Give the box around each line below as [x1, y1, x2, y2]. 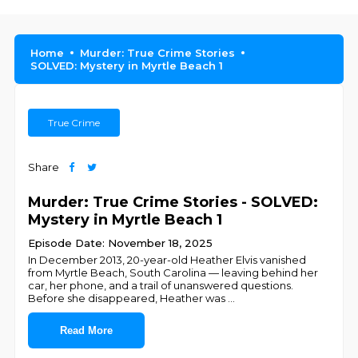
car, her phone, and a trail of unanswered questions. [28, 279, 294, 292]
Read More [60, 324, 113, 336]
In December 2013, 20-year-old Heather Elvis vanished [28, 253, 307, 266]
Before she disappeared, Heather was [28, 292, 229, 304]
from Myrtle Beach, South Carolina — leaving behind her [28, 266, 319, 279]
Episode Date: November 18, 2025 [28, 237, 213, 249]
